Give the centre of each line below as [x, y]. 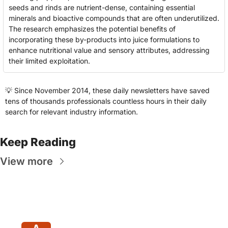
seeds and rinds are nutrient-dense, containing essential [102, 7]
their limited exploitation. [49, 61]
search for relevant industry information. [72, 112]
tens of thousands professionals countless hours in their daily [106, 101]
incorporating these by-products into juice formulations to [104, 39]
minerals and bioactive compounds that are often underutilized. [114, 18]
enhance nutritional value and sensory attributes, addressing [109, 50]
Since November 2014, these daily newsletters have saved [111, 90]
